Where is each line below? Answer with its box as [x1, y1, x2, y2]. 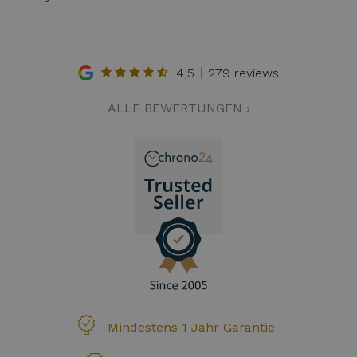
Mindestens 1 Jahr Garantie [107, 320, 275, 335]
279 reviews [207, 65, 279, 80]
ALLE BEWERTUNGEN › [107, 100, 250, 116]
